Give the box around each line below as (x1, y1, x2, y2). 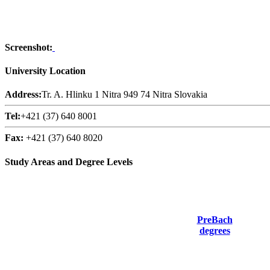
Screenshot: (5, 42, 52, 52)
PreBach (196, 214, 233, 225)
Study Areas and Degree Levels (5, 156, 133, 167)
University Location (5, 66, 86, 77)
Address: (5, 89, 42, 100)
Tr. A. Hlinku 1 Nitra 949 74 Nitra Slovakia (42, 89, 207, 100)
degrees (199, 225, 230, 236)
